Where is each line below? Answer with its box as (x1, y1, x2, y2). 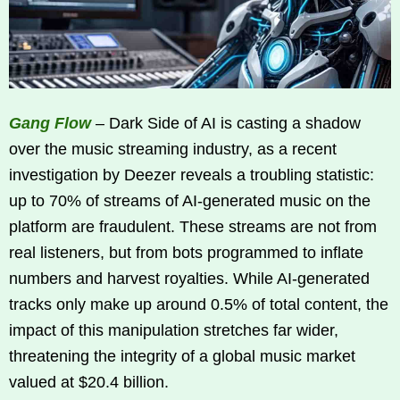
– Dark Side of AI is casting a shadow (91, 113, 361, 132)
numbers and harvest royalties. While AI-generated (9, 269, 370, 287)
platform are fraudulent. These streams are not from (9, 217, 377, 236)
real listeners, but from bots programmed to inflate (9, 243, 363, 262)
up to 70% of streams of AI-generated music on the (9, 191, 371, 210)
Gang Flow (9, 113, 91, 132)
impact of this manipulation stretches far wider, (9, 321, 338, 339)
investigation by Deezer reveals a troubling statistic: (9, 165, 374, 184)
